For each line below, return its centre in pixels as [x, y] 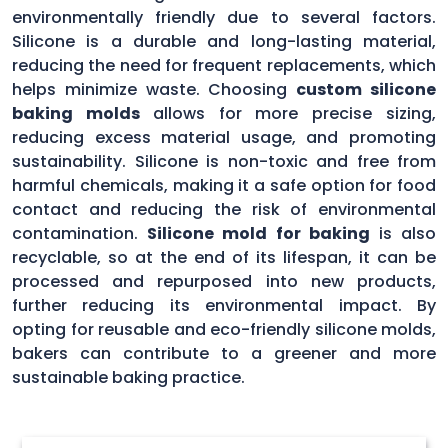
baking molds [82, 113]
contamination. [80, 233]
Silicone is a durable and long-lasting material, [224, 41]
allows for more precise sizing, [294, 113]
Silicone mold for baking [258, 233]
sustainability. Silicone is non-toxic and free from [224, 161]
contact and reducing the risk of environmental [224, 209]
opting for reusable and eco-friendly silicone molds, [224, 329]
